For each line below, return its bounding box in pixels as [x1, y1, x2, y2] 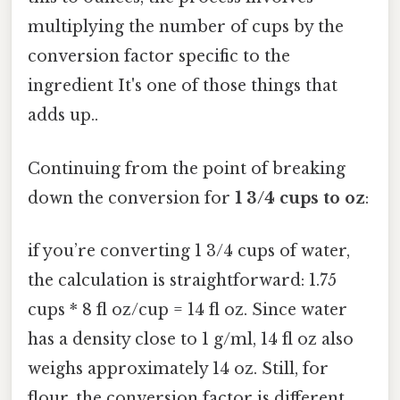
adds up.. [28, 105, 98, 126]
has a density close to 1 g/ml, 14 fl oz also [28, 329, 354, 349]
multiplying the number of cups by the [28, 17, 344, 37]
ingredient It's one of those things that [28, 76, 337, 96]
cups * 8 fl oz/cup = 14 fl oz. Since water [28, 299, 347, 320]
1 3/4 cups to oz [235, 187, 365, 208]
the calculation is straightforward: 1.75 [28, 270, 337, 290]
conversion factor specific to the [28, 46, 290, 67]
